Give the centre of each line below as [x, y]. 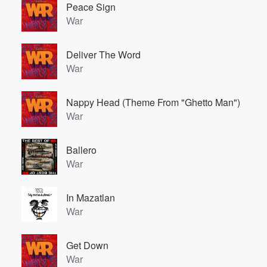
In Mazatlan [91, 198]
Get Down [87, 245]
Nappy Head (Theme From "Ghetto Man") [153, 102]
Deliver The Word [103, 55]
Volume [225, 128]
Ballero [81, 150]
